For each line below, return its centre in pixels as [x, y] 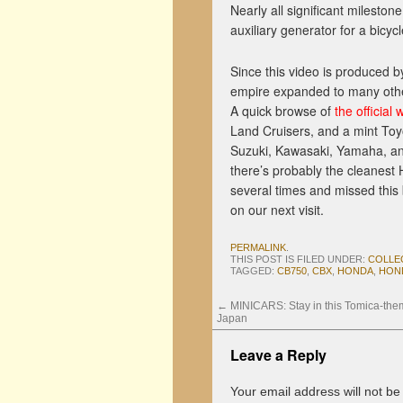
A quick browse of [282, 111]
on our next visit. [277, 210]
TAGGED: [254, 271]
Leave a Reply [278, 355]
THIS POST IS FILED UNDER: [299, 259]
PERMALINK [258, 247]
